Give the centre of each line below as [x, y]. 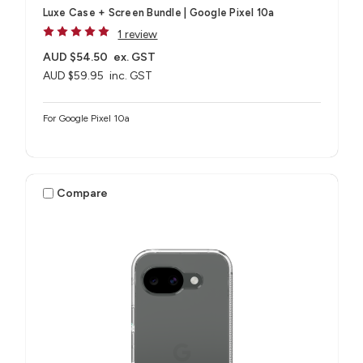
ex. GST [135, 58]
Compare [83, 193]
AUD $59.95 [73, 76]
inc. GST [131, 76]
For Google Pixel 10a [86, 119]
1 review [138, 35]
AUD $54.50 [75, 58]
